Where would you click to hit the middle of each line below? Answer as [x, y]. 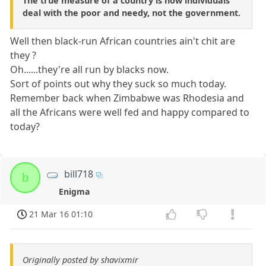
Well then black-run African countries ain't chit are [123, 41]
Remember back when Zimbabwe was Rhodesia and [127, 98]
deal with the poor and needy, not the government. [132, 13]
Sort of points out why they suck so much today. [118, 84]
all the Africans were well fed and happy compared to [130, 113]
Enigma [75, 192]
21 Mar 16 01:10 [61, 214]
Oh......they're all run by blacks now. [90, 70]
